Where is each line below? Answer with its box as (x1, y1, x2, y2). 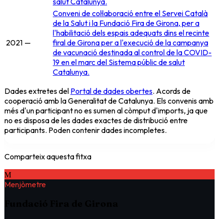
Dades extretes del (4, 86, 70, 96)
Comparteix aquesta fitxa (4, 151, 91, 161)
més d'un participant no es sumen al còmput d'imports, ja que (4, 105, 208, 115)
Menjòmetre (4, 179, 46, 189)
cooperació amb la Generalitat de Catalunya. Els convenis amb (4, 95, 214, 106)
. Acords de (153, 86, 191, 96)
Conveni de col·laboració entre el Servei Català (53, 8, 208, 18)
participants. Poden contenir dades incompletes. (4, 125, 167, 135)
